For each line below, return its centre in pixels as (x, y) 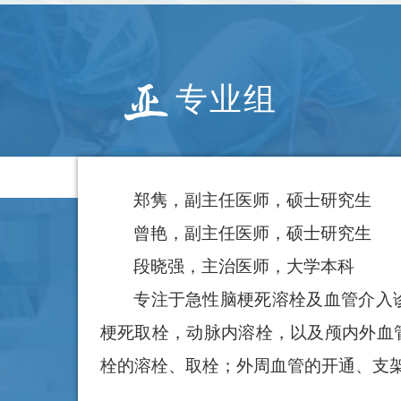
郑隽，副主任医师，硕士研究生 (253, 200)
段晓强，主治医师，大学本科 (244, 266)
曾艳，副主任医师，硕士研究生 (253, 233)
